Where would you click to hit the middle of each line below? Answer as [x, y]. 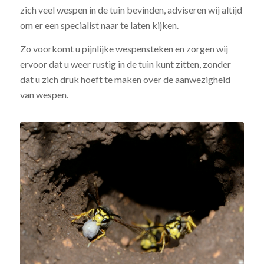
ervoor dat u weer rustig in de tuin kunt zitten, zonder [125, 64]
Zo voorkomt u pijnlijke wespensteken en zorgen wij [124, 48]
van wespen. [44, 94]
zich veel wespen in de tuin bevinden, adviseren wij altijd [131, 10]
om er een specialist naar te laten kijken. [99, 25]
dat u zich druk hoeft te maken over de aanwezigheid [125, 79]
